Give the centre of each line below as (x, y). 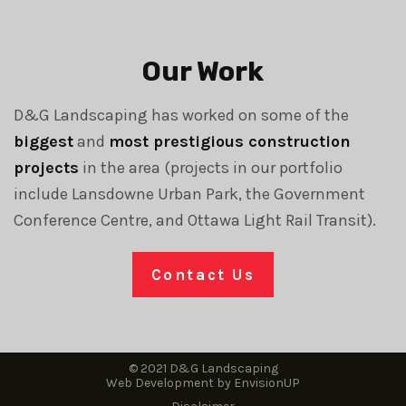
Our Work (203, 72)
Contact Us (203, 275)
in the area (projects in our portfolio (211, 168)
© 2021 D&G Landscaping (203, 368)
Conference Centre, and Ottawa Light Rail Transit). (195, 220)
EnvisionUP (267, 382)
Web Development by (170, 382)
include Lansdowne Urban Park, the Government (189, 194)
